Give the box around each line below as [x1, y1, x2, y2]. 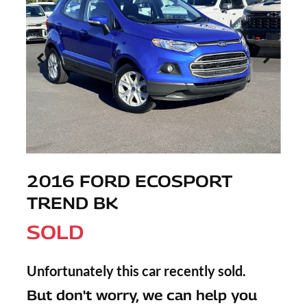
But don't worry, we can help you [27, 287, 257, 304]
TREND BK [27, 193, 118, 213]
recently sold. [161, 262, 246, 280]
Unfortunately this [27, 262, 142, 280]
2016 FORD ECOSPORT [27, 171, 232, 191]
